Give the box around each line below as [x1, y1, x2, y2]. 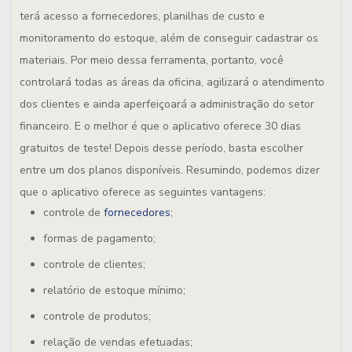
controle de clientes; [43, 257, 145, 272]
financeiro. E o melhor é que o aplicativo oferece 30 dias [20, 119, 301, 134]
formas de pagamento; [43, 231, 156, 246]
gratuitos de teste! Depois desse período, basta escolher [20, 141, 303, 156]
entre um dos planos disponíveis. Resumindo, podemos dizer [20, 163, 320, 178]
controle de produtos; [43, 309, 151, 324]
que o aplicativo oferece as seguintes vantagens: [20, 185, 266, 200]
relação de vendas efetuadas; [43, 335, 192, 350]
